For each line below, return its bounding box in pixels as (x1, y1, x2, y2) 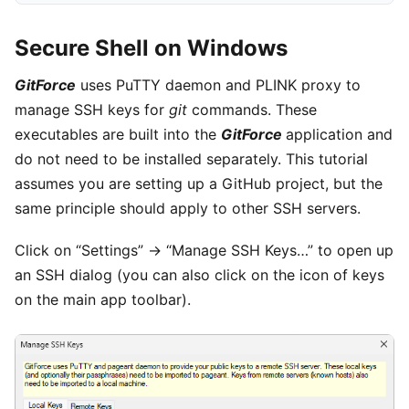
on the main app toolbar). (15, 290, 191, 309)
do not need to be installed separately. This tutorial (15, 150, 368, 168)
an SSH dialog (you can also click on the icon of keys (15, 266, 384, 285)
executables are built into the (15, 125, 221, 143)
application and (286, 125, 393, 143)
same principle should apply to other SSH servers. (15, 199, 361, 217)
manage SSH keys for (15, 100, 169, 119)
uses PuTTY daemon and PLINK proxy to (76, 76, 361, 94)
